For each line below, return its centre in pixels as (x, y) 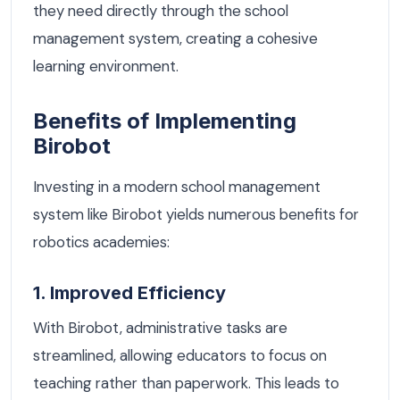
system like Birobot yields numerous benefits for (196, 214)
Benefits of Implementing (165, 121)
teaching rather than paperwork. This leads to (186, 383)
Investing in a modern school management (177, 186)
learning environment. (106, 66)
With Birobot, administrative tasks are (160, 328)
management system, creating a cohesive (175, 38)
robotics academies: (101, 242)
